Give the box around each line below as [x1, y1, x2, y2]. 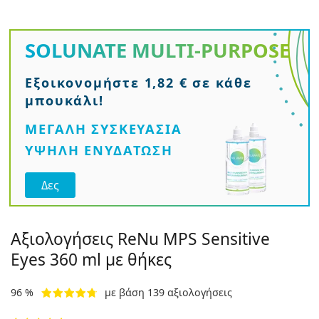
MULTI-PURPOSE [132, 37, 291, 64]
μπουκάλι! [25, 92, 104, 110]
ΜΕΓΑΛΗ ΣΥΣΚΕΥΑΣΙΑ [25, 120, 182, 138]
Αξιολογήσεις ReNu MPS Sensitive [11, 227, 270, 250]
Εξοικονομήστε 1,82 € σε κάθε [25, 74, 252, 92]
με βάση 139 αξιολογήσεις [105, 285, 232, 299]
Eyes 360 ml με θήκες [11, 248, 172, 271]
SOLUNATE [25, 37, 132, 64]
